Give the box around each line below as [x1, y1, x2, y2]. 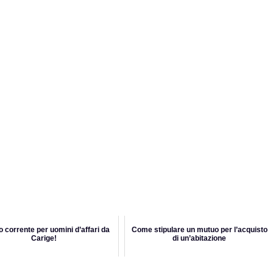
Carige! [31, 234, 57, 243]
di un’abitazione [172, 234, 226, 243]
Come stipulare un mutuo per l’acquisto [131, 225, 268, 235]
